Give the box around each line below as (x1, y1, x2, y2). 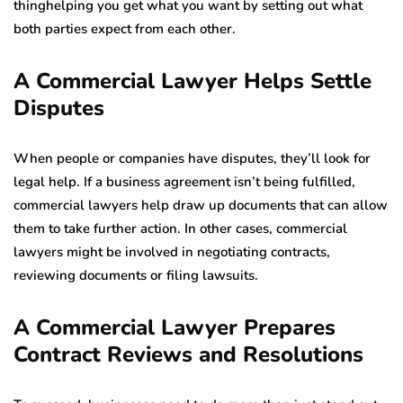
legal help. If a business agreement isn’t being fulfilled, (13, 173, 355, 192)
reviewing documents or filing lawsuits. (13, 266, 258, 285)
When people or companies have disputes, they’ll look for (13, 149, 371, 168)
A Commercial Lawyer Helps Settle (13, 67, 372, 96)
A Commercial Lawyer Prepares (13, 313, 336, 343)
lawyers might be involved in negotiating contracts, (13, 243, 330, 262)
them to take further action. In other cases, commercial (13, 219, 347, 238)
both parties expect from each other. (13, 20, 236, 39)
